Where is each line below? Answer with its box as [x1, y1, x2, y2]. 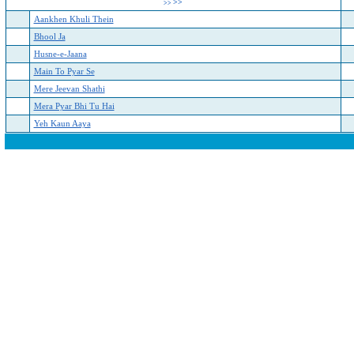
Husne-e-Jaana [33, 50, 87, 58]
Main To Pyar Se [33, 67, 95, 76]
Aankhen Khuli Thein [33, 15, 114, 24]
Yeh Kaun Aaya [33, 119, 91, 128]
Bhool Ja [33, 32, 66, 41]
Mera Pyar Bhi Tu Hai [33, 102, 115, 111]
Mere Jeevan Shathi [33, 85, 105, 93]
